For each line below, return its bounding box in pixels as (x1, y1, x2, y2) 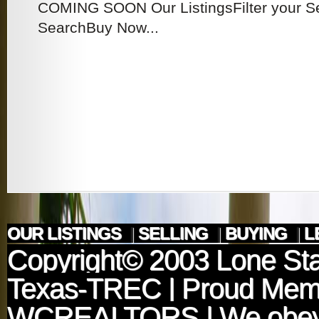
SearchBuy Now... (38, 19, 159, 36)
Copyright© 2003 (7, 244, 216, 276)
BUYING (225, 224, 291, 244)
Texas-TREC (7, 273, 161, 305)
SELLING (138, 224, 212, 244)
